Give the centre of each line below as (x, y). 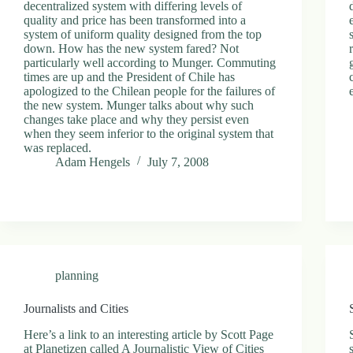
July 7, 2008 (178, 162)
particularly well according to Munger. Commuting (150, 62)
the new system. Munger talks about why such (139, 105)
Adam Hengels (93, 162)
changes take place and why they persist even (136, 119)
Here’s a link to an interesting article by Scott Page (149, 334)
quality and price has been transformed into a (135, 20)
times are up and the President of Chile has (129, 76)
